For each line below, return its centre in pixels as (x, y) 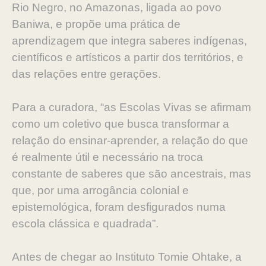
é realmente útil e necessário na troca (107, 157)
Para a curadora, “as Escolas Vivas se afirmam (132, 107)
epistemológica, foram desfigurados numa (119, 207)
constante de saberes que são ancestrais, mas (132, 174)
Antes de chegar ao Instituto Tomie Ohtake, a (127, 257)
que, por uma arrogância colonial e (100, 190)
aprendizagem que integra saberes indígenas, (129, 41)
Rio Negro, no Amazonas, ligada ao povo (117, 7)
